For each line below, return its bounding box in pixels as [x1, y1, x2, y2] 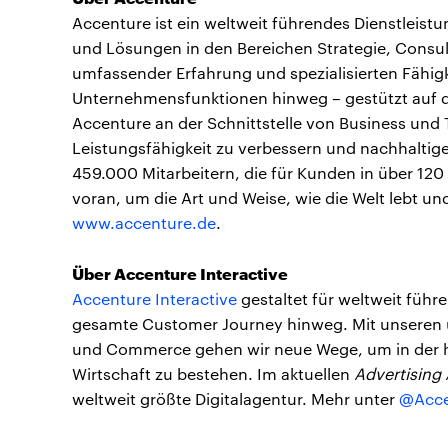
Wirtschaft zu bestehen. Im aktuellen [72, 363, 354, 384]
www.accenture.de [72, 212, 216, 233]
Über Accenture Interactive [72, 261, 288, 284]
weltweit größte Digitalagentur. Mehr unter [72, 388, 399, 409]
